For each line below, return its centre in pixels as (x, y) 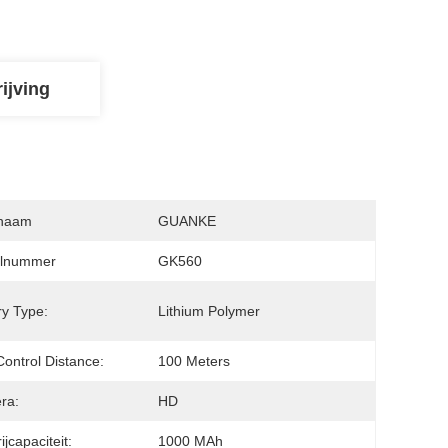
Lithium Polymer (209, 311)
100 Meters (194, 361)
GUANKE (187, 221)
